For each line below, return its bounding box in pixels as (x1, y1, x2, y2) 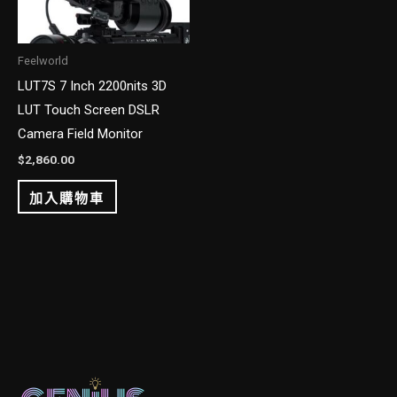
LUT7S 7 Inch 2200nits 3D (18, 77, 167, 94)
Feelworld (18, 54, 68, 68)
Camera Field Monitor (18, 125, 143, 142)
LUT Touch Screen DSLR (18, 101, 160, 118)
